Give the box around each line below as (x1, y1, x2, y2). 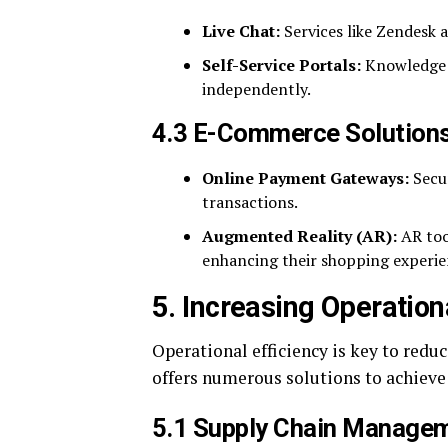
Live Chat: (202, 19, 280, 42)
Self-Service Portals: (202, 53, 361, 76)
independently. (202, 77, 311, 100)
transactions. (202, 190, 298, 213)
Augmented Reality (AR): (202, 224, 397, 247)
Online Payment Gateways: (202, 166, 409, 189)
